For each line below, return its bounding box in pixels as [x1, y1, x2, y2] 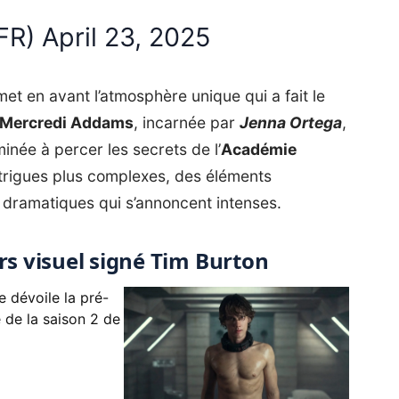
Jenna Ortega [240, 113, 342, 132]
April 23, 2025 [42, 21, 211, 53]
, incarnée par [134, 113, 240, 132]
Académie [221, 140, 297, 159]
